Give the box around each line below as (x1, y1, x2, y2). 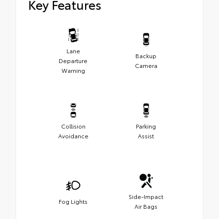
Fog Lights (59, 197, 88, 205)
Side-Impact (129, 192, 163, 200)
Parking (136, 121, 156, 130)
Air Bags (134, 201, 157, 210)
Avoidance (58, 131, 88, 140)
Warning (61, 66, 85, 74)
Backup (135, 51, 156, 60)
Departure (59, 56, 88, 65)
